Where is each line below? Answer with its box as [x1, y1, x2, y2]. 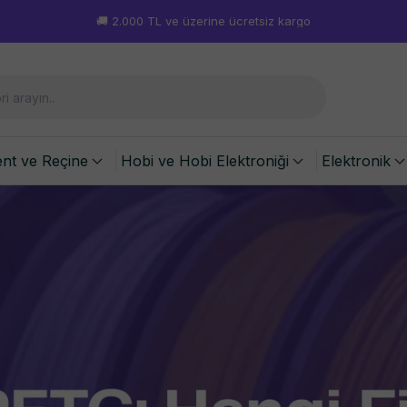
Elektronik [322, 152, 391, 170]
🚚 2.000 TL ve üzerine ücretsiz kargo [96, 14, 311, 28]
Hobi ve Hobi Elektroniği [121, 152, 289, 170]
